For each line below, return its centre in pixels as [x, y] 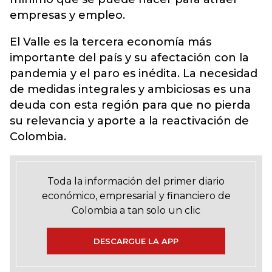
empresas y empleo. [67, 15]
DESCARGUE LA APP [136, 241]
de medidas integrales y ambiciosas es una [131, 89]
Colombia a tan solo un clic [136, 210]
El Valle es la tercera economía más [110, 42]
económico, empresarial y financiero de [136, 195]
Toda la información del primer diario [136, 181]
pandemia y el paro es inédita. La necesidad [134, 73]
